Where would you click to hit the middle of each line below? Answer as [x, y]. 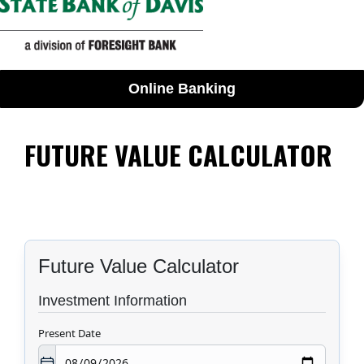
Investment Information [113, 301]
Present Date [69, 334]
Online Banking [182, 89]
